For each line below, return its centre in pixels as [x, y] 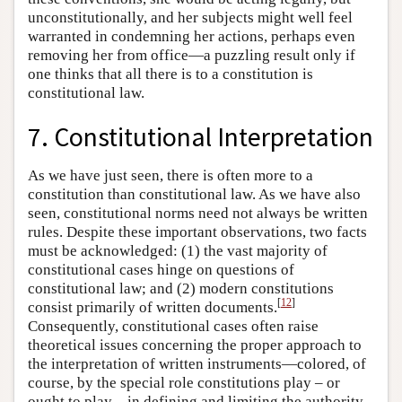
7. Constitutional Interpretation [201, 136]
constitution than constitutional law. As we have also [194, 194]
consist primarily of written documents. [153, 307]
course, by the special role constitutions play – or [184, 382]
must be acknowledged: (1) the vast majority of [178, 250]
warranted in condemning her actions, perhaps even [192, 36]
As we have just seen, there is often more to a [170, 175]
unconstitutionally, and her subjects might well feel [190, 17]
